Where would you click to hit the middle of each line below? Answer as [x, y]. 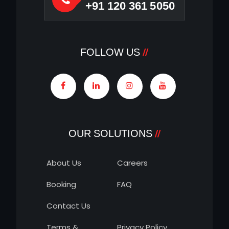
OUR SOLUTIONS [110, 134]
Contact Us [68, 206]
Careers [132, 163]
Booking [61, 185]
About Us [64, 163]
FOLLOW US [110, 52]
